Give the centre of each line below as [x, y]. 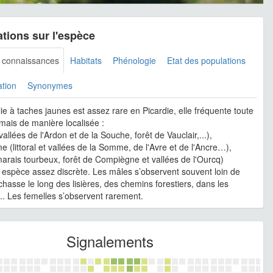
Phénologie [134, 60]
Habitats [86, 60]
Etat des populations [206, 60]
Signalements [110, 241]
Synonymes [50, 85]
